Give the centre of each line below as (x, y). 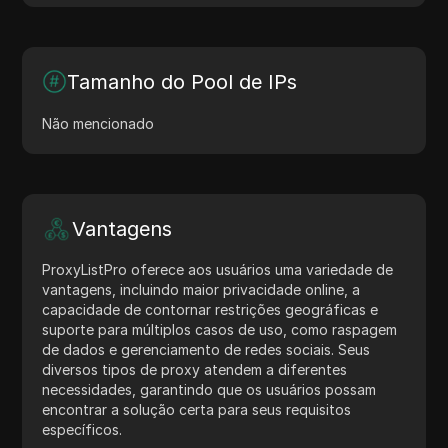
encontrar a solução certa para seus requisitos (197, 409)
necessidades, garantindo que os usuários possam (209, 389)
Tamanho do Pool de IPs (182, 81)
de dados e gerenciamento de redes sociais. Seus (206, 349)
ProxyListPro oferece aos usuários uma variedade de (218, 269)
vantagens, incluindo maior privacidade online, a (201, 289)
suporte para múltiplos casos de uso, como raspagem (220, 329)
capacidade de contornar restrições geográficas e (210, 309)
